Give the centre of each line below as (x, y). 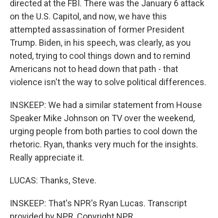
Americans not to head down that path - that (94, 69)
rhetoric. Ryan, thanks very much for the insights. (104, 144)
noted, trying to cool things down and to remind (100, 56)
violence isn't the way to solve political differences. (108, 82)
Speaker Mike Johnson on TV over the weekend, (102, 118)
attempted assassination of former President (97, 29)
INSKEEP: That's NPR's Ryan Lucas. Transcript (98, 203)
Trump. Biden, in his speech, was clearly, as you (100, 43)
